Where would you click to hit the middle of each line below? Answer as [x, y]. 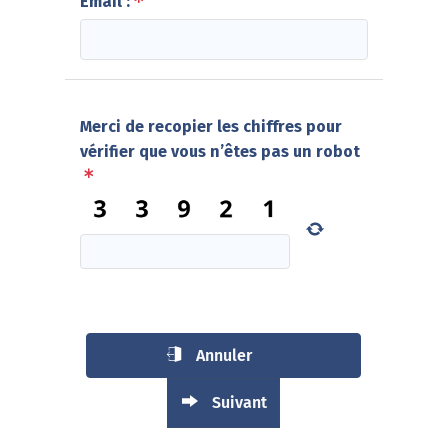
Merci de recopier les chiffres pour [210, 126]
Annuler [223, 355]
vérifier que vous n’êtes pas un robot [219, 151]
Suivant [240, 403]
